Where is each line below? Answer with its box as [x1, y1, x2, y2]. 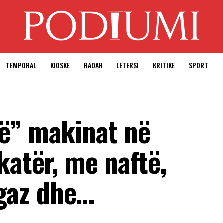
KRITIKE [153, 60, 175, 70]
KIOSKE [50, 60, 70, 70]
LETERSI [116, 60, 139, 70]
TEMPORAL [6, 60, 36, 70]
